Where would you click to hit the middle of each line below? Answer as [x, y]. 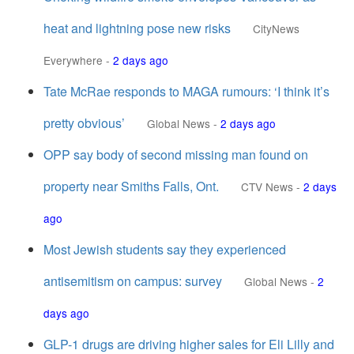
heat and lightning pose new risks [137, 28]
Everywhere [73, 60]
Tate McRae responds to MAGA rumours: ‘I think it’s [186, 91]
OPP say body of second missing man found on [176, 154]
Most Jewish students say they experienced [165, 249]
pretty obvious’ [84, 123]
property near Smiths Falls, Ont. [131, 186]
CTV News [267, 186]
